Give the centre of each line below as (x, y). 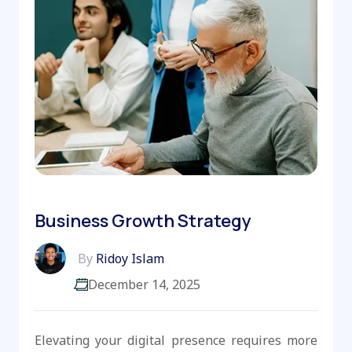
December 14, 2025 (144, 285)
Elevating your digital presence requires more (176, 341)
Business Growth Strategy (143, 221)
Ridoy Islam (128, 259)
